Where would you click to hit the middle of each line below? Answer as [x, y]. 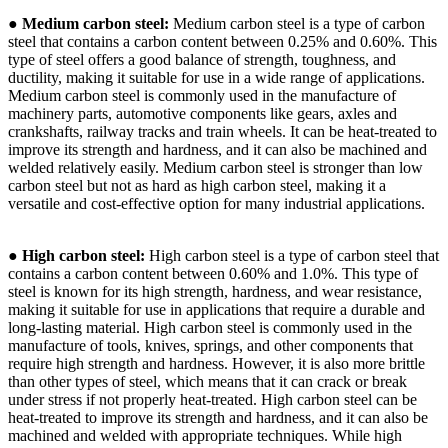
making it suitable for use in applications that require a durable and [216, 309]
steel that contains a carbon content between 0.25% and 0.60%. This [222, 41]
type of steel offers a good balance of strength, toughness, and [202, 59]
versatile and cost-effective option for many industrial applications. [216, 203]
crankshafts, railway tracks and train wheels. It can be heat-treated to [222, 131]
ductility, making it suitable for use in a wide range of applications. [216, 77]
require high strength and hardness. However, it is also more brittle [216, 363]
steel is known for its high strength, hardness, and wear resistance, [215, 291]
